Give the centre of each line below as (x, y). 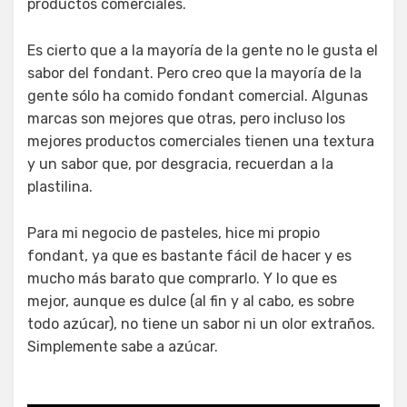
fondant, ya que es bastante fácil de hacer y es (189, 255)
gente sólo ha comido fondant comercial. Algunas (198, 95)
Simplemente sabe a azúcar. (123, 346)
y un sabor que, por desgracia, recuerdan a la (180, 164)
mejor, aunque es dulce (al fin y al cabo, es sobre (191, 301)
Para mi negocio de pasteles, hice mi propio (174, 233)
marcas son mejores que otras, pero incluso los (186, 118)
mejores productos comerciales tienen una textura (201, 141)
